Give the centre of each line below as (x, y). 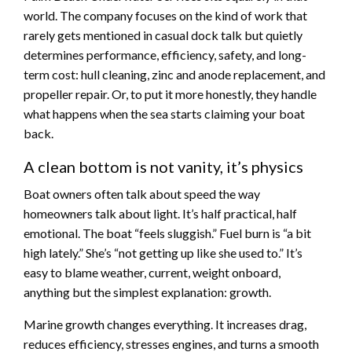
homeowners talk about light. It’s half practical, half (160, 213)
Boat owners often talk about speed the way (142, 193)
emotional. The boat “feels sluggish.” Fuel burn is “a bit (167, 233)
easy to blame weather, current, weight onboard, (152, 272)
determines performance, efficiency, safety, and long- (165, 54)
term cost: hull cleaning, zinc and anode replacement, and (174, 74)
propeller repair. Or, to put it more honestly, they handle (170, 93)
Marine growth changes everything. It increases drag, (165, 324)
